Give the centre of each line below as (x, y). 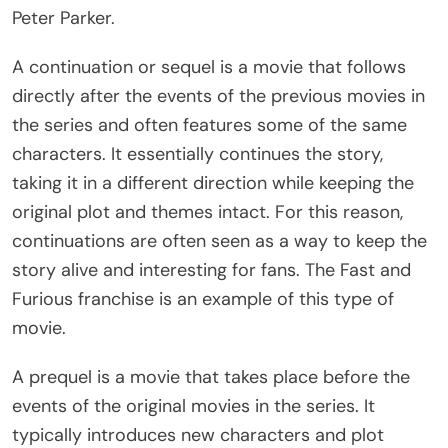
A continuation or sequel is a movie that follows (209, 67)
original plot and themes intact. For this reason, (207, 212)
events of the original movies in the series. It (193, 406)
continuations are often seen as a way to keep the (219, 241)
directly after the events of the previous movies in (218, 96)
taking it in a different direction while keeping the (213, 183)
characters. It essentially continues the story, (197, 154)
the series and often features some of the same (209, 125)
